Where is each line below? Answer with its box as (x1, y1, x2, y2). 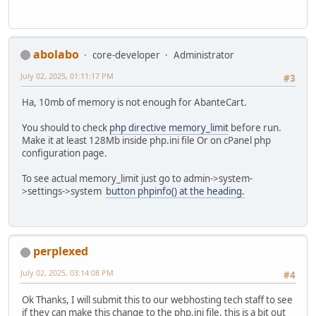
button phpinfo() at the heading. (106, 184, 245, 197)
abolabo (33, 46, 79, 62)
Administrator (174, 48, 234, 61)
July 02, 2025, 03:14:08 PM (20, 267, 114, 279)
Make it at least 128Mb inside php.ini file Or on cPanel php (22, 133, 271, 147)
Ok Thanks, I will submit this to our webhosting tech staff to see (22, 293, 293, 306)
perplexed (33, 243, 88, 260)
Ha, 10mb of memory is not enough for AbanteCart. (22, 95, 247, 109)
